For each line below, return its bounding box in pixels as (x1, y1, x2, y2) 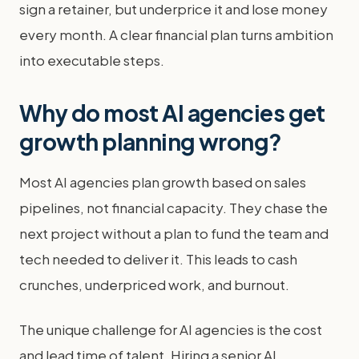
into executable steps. (19, 51, 164, 69)
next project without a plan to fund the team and (19, 224, 329, 242)
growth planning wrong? (19, 127, 282, 155)
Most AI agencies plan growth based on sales (19, 173, 306, 191)
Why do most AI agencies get (19, 99, 325, 127)
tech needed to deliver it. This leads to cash (19, 250, 297, 268)
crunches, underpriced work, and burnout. (19, 276, 289, 293)
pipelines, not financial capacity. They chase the (19, 199, 328, 216)
